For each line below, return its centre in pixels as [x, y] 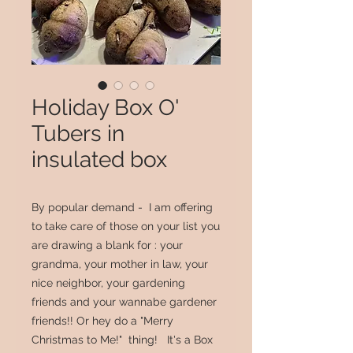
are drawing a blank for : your [107, 245]
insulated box [99, 159]
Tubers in [78, 133]
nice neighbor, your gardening [108, 282]
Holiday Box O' [105, 107]
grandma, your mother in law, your [120, 264]
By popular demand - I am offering [122, 207]
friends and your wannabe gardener [124, 301]
